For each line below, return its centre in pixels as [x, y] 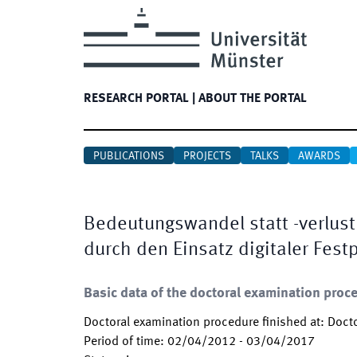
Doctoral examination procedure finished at [202, 323]
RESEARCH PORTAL [136, 99]
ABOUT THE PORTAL [253, 99]
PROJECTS [207, 156]
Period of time [122, 342]
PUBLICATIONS [129, 156]
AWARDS [319, 156]
